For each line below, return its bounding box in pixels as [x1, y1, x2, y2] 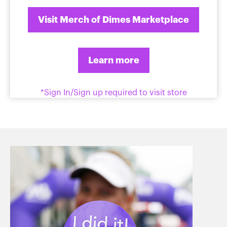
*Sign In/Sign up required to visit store [40, 89, 187, 97]
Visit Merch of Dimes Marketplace [38, 15, 189, 24]
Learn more [88, 56, 139, 65]
